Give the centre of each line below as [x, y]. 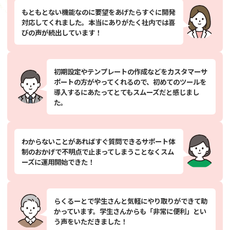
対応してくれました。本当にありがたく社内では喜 [98, 22]
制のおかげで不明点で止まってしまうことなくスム [98, 151]
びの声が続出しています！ [62, 32]
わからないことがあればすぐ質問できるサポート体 [98, 141]
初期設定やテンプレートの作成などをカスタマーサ [131, 71]
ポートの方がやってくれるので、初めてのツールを [130, 81]
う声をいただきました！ [91, 221]
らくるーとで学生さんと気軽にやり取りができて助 [131, 200]
